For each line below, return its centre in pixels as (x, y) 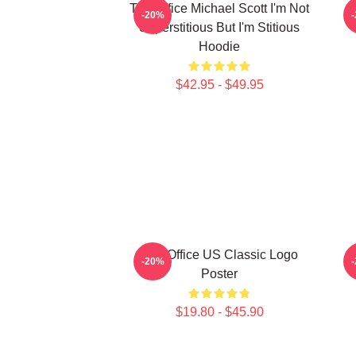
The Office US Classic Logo (219, 255)
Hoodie (219, 46)
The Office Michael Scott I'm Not (219, 8)
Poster (219, 274)
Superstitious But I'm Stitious (219, 27)
